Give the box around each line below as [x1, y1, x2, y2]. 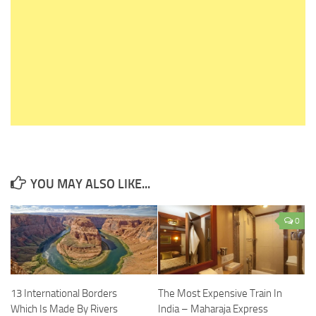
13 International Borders [11, 287, 117, 300]
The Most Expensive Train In [158, 287, 282, 300]
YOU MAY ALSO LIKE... [30, 176, 150, 193]
